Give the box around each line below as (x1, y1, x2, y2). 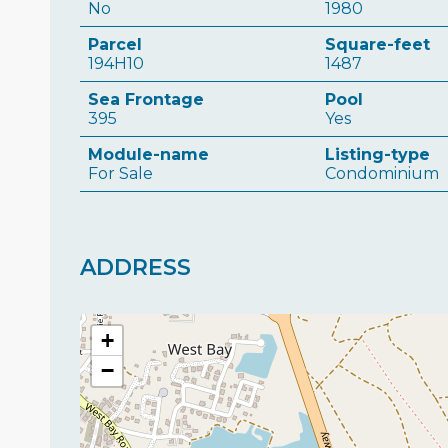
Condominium (324, 164, 439, 183)
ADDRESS (80, 254, 191, 281)
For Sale (88, 164, 153, 183)
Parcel (88, 35, 142, 54)
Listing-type (324, 145, 430, 164)
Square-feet (324, 35, 430, 54)
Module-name (88, 145, 209, 164)
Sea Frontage (88, 90, 204, 109)
